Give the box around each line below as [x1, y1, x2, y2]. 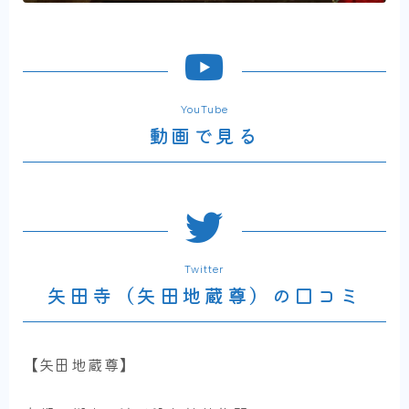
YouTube [181, 103, 228, 117]
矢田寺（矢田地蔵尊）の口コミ [47, 285, 362, 309]
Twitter [184, 263, 225, 277]
